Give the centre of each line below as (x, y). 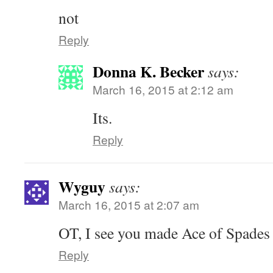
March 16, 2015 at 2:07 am (129, 204)
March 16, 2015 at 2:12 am (163, 89)
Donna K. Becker (148, 71)
